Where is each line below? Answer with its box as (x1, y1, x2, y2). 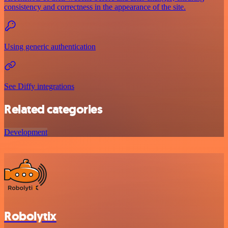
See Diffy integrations (4, 81, 74, 91)
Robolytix (4, 208, 56, 224)
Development (4, 127, 47, 136)
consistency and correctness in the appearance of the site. (4, 2, 186, 11)
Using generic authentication (4, 42, 96, 51)
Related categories (4, 101, 103, 118)
